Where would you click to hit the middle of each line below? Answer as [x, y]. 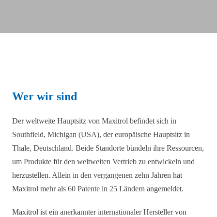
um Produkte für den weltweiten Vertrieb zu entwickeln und [103, 162]
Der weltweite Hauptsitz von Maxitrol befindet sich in [94, 121]
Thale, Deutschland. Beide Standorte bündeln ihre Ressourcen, [108, 148]
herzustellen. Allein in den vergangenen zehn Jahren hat [97, 175]
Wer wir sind [45, 96]
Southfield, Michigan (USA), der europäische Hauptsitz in [101, 134]
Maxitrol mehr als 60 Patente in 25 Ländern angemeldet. [98, 189]
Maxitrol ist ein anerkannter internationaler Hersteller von [99, 212]
